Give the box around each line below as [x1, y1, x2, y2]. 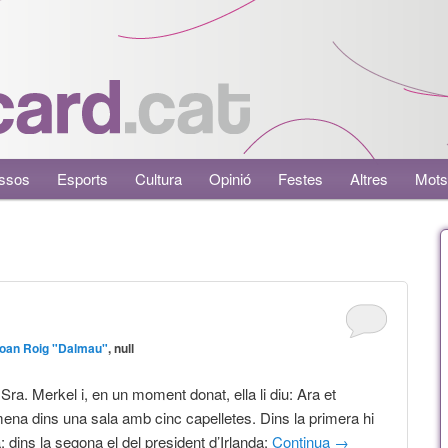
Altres [350, 168, 389, 189]
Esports [57, 168, 109, 189]
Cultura [135, 168, 183, 189]
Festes [278, 168, 324, 189]
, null [108, 339, 135, 358]
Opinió [209, 168, 252, 189]
